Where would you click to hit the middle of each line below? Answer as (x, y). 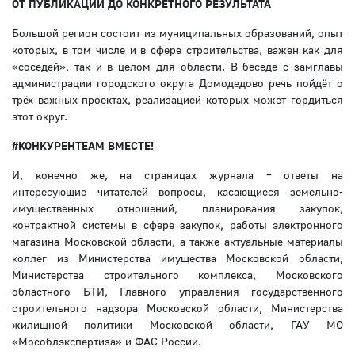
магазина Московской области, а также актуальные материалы (177, 242)
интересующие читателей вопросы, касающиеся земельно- (177, 192)
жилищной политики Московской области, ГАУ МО (177, 325)
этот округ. (40, 116)
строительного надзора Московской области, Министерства (177, 308)
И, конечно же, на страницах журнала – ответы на (177, 175)
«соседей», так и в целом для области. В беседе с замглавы (177, 67)
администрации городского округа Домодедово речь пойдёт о (177, 83)
